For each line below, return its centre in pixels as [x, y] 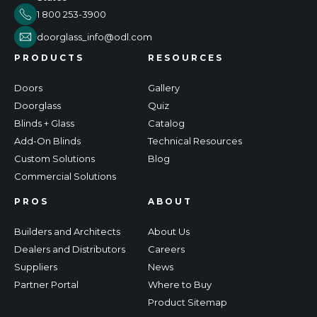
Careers [166, 249]
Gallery [164, 87]
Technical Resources [195, 140]
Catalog [166, 123]
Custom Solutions [54, 158]
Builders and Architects [67, 231]
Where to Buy [180, 284]
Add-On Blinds [47, 140]
